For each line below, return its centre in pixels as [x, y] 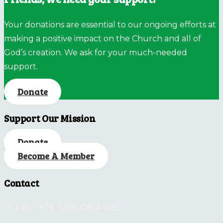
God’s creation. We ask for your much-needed [96, 52]
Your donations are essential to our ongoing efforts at [110, 24]
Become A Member [56, 156]
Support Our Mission [50, 118]
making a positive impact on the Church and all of [103, 38]
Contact [22, 183]
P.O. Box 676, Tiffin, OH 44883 [63, 208]
